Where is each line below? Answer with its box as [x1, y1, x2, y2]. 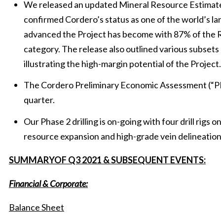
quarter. [24, 94, 55, 105]
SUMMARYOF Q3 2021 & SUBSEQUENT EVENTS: [9, 154, 206, 165]
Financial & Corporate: [9, 178, 88, 189]
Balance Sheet [9, 201, 64, 213]
